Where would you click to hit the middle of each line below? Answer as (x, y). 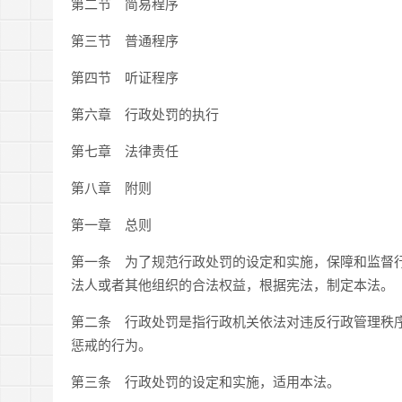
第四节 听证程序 (125, 77)
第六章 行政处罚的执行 (145, 114)
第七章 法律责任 (125, 150)
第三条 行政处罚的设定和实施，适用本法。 (205, 381)
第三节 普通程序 (125, 40)
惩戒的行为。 (111, 344)
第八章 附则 (111, 187)
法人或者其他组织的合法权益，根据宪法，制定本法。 (232, 284)
